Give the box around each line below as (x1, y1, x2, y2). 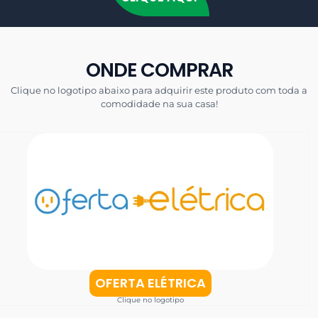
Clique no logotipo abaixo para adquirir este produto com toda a (11, 84, 307, 97)
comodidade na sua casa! (100, 98, 218, 110)
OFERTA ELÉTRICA (94, 274, 206, 292)
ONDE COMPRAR (85, 57, 233, 84)
